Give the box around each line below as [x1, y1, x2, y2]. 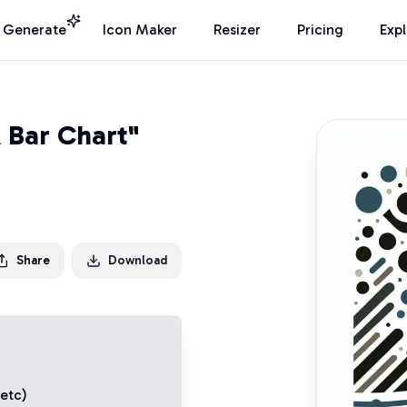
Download [108, 253, 167, 268]
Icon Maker [103, 21, 177, 38]
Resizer [213, 21, 261, 38]
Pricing [297, 21, 343, 38]
